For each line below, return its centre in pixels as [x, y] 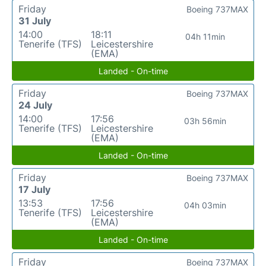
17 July [34, 189]
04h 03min [205, 205]
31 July [35, 21]
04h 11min [205, 37]
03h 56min [205, 121]
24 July [35, 105]
